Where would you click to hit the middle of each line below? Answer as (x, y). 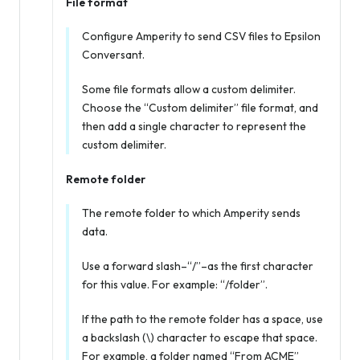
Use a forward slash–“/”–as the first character (198, 266)
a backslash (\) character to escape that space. (200, 337)
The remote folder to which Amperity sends (191, 213)
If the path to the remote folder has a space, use (202, 319)
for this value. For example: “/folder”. (175, 284)
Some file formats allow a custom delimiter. (189, 89)
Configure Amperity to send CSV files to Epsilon (201, 36)
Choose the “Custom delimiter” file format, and (200, 107)
